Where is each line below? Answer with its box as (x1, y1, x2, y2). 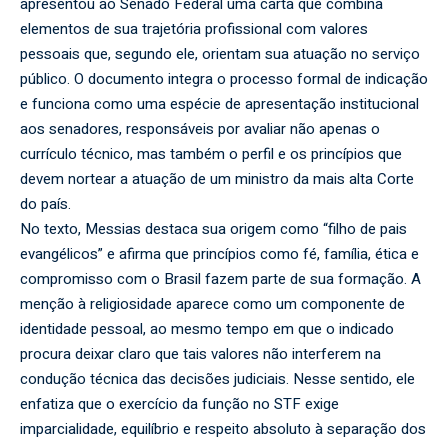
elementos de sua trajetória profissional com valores (20, 18, 368, 41)
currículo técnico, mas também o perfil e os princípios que (20, 143, 402, 166)
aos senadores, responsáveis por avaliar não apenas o (20, 118, 380, 141)
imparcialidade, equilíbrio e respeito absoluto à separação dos (20, 418, 426, 441)
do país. (20, 193, 71, 216)
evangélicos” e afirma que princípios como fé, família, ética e (20, 243, 419, 266)
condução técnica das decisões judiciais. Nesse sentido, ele (20, 368, 415, 391)
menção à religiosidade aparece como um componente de (20, 293, 405, 316)
